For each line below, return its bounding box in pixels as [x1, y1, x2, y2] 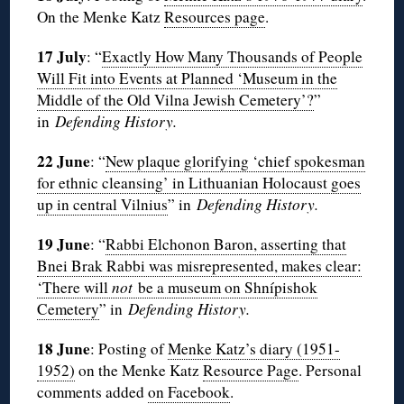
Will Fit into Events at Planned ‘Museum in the [37, 68, 338, 89]
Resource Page [203, 360, 299, 381]
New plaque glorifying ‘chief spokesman [106, 151, 366, 172]
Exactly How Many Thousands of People [102, 46, 363, 68]
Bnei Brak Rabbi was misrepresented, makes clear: [37, 255, 363, 277]
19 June [37, 233, 91, 256]
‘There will [37, 277, 113, 298]
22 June [37, 150, 91, 173]
